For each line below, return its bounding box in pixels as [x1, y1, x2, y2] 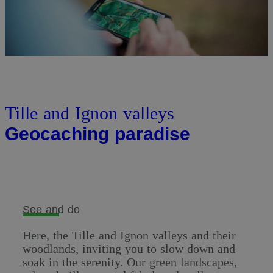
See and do [23, 203, 80, 216]
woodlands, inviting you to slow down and [23, 241, 236, 255]
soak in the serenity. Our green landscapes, [23, 255, 238, 269]
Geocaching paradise [5, 123, 190, 144]
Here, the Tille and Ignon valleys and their [23, 228, 236, 242]
